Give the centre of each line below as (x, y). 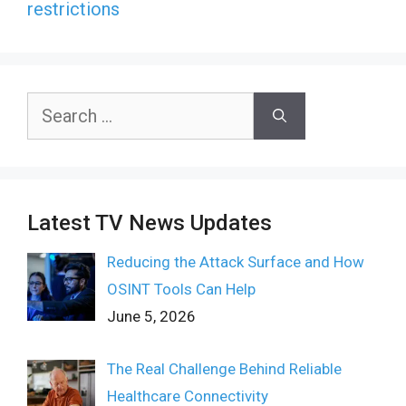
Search (50, 105)
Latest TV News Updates (150, 223)
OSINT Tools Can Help (181, 289)
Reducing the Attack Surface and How (235, 262)
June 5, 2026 (151, 316)
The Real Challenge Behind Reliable (224, 369)
